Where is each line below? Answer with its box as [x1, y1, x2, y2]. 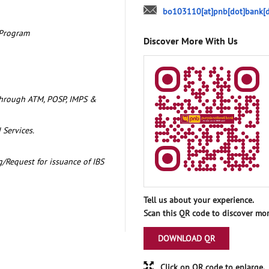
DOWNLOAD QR [158, 232, 215, 244]
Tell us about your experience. [144, 194, 254, 205]
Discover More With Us [144, 34, 238, 47]
